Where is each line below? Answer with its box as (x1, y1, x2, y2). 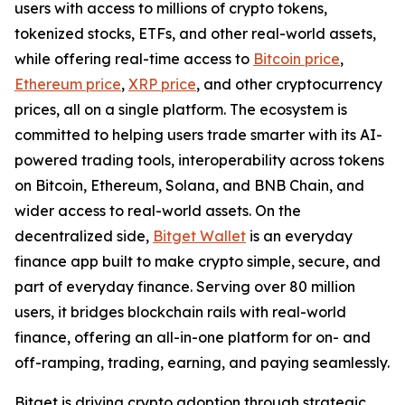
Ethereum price (14, 75, 121, 93)
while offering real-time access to (14, 50, 253, 68)
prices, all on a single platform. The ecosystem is (14, 100, 347, 118)
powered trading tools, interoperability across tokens (14, 151, 384, 169)
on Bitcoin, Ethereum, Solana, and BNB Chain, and (14, 176, 364, 194)
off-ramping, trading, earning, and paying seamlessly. (14, 353, 390, 372)
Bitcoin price (253, 50, 340, 68)
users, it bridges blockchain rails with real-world (14, 303, 346, 321)
